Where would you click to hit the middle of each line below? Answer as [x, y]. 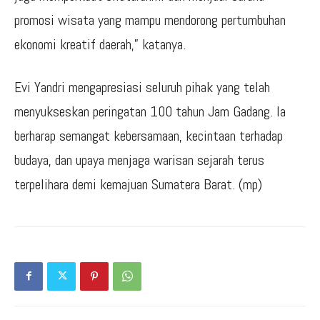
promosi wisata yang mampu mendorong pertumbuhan [150, 20]
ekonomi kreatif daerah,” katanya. [100, 44]
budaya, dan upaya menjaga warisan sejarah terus [139, 160]
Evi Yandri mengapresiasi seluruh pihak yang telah [142, 87]
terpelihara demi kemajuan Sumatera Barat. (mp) [138, 184]
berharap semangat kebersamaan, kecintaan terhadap [149, 135]
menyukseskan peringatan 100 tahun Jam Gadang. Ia [150, 111]
